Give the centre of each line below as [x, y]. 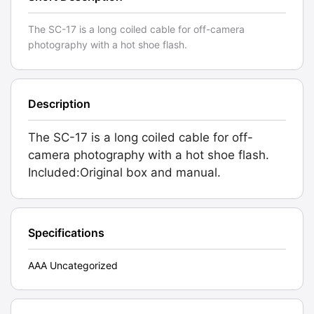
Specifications [66, 233]
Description [59, 104]
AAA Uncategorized [73, 266]
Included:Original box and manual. [124, 173]
